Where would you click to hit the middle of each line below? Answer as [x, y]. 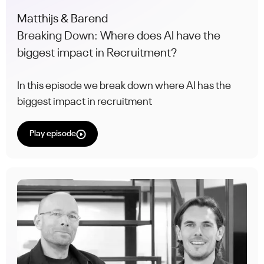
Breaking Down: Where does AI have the [119, 37]
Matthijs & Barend [63, 19]
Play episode [52, 134]
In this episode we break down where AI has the [124, 86]
